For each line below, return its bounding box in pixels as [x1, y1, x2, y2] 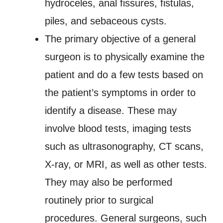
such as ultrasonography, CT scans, [45, 141, 204, 152]
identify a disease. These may [45, 105, 177, 116]
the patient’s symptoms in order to [45, 87, 196, 98]
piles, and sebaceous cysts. [45, 15, 167, 26]
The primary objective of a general [45, 33, 196, 44]
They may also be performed [45, 177, 172, 188]
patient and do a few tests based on [45, 69, 203, 80]
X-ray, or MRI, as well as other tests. [45, 159, 207, 170]
